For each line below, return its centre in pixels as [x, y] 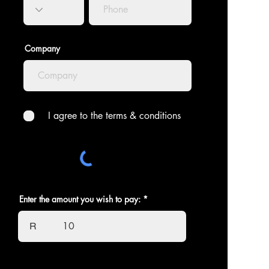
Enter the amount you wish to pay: [80, 199]
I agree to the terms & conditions [114, 116]
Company [42, 48]
